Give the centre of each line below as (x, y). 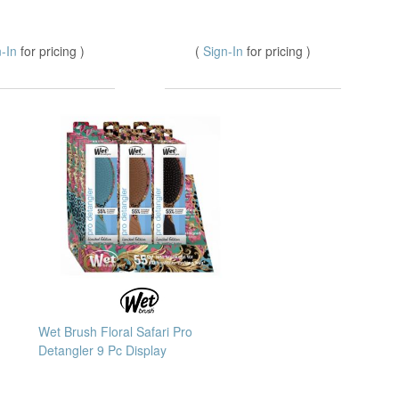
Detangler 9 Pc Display (102, 350)
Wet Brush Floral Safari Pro (115, 332)
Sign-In (225, 51)
